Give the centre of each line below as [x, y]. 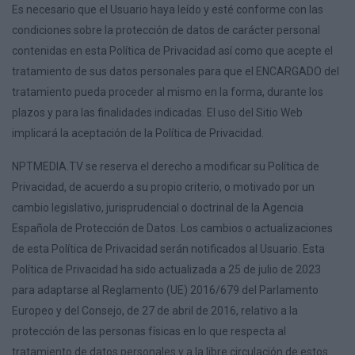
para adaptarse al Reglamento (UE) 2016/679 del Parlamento [165, 290]
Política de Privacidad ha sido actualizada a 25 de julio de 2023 [166, 269]
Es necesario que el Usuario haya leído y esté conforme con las [168, 10]
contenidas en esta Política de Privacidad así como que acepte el [172, 51]
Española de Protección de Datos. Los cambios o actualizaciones [172, 228]
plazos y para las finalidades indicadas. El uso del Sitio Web [157, 113]
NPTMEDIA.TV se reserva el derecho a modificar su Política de [166, 166]
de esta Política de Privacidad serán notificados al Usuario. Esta [168, 249]
